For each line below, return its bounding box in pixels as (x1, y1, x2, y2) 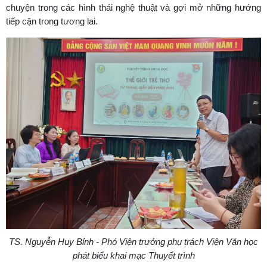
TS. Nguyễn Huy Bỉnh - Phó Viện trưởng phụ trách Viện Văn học (9, 237, 258, 247)
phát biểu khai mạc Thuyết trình (72, 250, 195, 261)
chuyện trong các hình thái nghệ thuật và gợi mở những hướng (6, 2, 261, 13)
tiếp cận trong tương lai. (6, 16, 98, 27)
